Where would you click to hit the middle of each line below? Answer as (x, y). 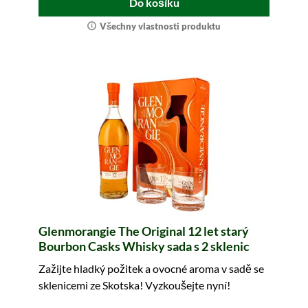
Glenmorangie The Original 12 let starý (144, 231)
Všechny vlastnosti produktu (160, 26)
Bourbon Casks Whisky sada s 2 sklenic (144, 246)
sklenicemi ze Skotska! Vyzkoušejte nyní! (134, 285)
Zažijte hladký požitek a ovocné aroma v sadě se (151, 268)
